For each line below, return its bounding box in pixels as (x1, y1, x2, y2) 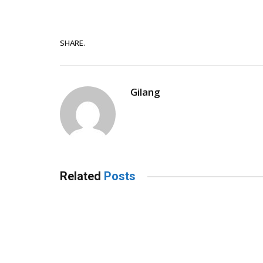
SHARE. (60, 37, 85, 48)
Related (60, 169, 104, 184)
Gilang (130, 85, 160, 99)
